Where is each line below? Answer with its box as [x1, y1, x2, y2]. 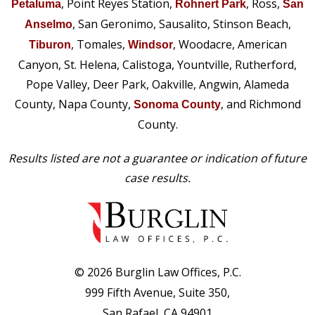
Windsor [127, 39, 173, 51]
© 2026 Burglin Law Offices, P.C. [74, 264, 241, 280]
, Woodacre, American [172, 37, 287, 53]
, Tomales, [70, 37, 128, 53]
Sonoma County [133, 98, 221, 111]
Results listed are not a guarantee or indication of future [8, 150, 307, 167]
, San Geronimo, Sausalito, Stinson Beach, [72, 16, 291, 32]
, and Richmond [220, 96, 301, 112]
